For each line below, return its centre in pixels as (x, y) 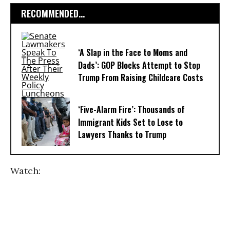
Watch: (25, 171)
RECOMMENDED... (53, 13)
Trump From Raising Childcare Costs (141, 78)
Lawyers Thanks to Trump (122, 135)
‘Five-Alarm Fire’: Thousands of (131, 110)
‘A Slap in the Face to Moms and (133, 53)
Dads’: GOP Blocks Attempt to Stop (139, 65)
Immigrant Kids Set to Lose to (130, 122)
